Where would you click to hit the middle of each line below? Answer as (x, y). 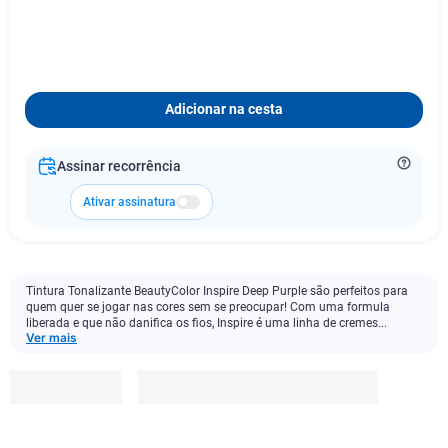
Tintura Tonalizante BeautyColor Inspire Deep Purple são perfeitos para (217, 291)
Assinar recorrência (119, 166)
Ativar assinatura (129, 202)
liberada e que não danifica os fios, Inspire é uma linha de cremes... (206, 323)
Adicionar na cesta (224, 109)
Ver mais (51, 337)
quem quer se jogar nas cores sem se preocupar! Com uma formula (208, 307)
